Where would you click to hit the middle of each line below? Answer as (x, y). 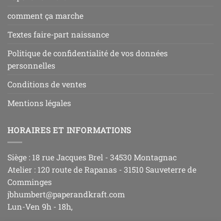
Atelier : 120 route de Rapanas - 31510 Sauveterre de (102, 169)
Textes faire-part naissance (58, 35)
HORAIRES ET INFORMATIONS (70, 130)
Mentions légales (39, 103)
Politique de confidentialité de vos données (88, 53)
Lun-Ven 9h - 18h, (40, 206)
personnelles (31, 66)
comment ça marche (45, 16)
